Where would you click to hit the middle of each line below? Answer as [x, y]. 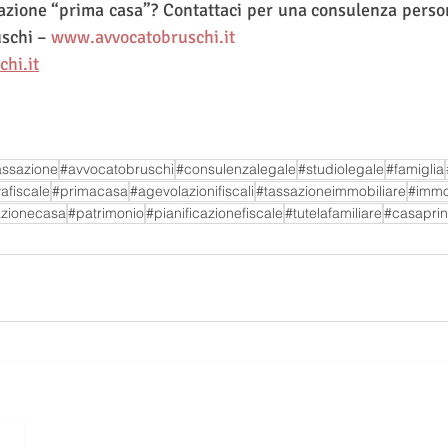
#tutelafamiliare [333, 213]
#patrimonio [106, 213]
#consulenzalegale [236, 169]
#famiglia [415, 169]
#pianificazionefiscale [214, 213]
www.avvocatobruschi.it [143, 37]
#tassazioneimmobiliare [331, 191]
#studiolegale [341, 169]
